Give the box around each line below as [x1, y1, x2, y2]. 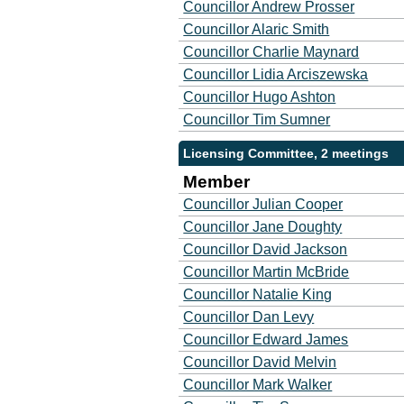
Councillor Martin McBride [183, 264, 350, 280]
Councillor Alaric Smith [183, 22, 330, 37]
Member [183, 172, 251, 191]
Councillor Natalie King [183, 287, 333, 302]
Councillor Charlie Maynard [183, 44, 360, 60]
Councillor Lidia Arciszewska [183, 67, 369, 82]
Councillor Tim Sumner [183, 112, 331, 127]
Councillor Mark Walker [183, 377, 333, 392]
